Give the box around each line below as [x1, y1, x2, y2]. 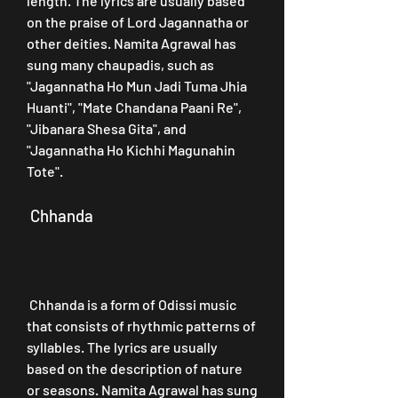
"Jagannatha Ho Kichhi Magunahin [27, 141, 235, 158]
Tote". [27, 163, 63, 179]
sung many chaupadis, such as [27, 56, 214, 73]
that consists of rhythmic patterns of [27, 317, 256, 334]
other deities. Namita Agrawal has [27, 35, 236, 52]
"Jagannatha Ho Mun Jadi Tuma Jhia [27, 77, 247, 94]
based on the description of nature [27, 360, 243, 377]
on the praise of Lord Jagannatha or [27, 13, 249, 30]
